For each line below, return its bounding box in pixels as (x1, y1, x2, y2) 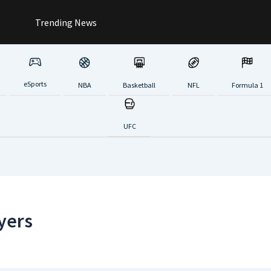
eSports (23, 79, 47, 89)
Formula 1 (231, 80, 263, 90)
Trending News (33, 16, 97, 28)
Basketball (122, 80, 155, 90)
